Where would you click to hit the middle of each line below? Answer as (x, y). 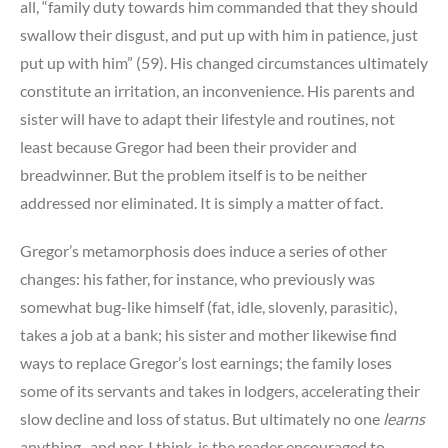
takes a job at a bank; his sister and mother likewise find (208, 335)
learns (404, 419)
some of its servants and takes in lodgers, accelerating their (220, 391)
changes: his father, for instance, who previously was (197, 279)
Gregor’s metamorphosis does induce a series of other (203, 251)
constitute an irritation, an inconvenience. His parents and (217, 90)
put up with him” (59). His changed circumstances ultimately (224, 62)
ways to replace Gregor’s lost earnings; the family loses (206, 363)
